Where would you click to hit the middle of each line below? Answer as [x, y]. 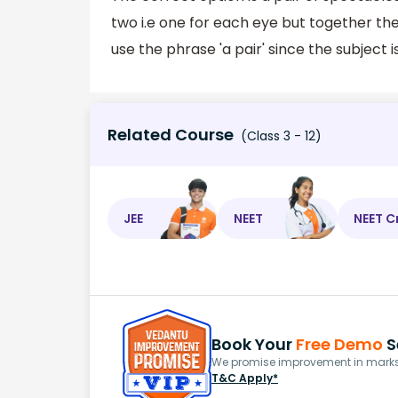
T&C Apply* [245, 378]
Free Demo [339, 345]
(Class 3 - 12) [279, 136]
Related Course [171, 135]
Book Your [254, 345]
